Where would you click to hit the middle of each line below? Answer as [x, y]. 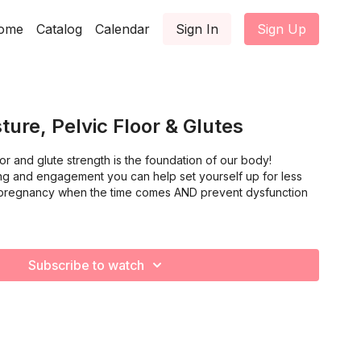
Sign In [197, 29]
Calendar [122, 29]
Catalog [59, 29]
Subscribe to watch [86, 265]
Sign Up [282, 29]
